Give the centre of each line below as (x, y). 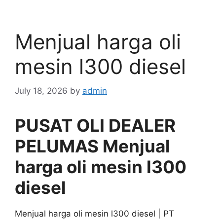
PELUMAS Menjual (92, 146)
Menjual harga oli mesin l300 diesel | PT (94, 213)
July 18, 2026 (41, 91)
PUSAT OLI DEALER (95, 125)
